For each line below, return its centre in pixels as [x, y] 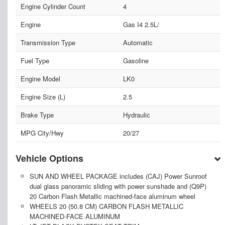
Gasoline [136, 60]
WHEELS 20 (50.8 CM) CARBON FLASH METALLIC [106, 206]
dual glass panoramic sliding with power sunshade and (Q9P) [118, 186]
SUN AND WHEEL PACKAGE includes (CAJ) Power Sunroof [118, 176]
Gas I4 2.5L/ [141, 24]
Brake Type [37, 115]
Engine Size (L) [43, 96]
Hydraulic [136, 115]
